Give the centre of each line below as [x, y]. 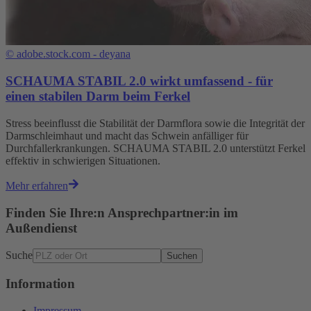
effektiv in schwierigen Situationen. [83, 160]
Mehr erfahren [37, 185]
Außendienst [41, 228]
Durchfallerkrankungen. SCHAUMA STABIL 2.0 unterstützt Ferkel [155, 148]
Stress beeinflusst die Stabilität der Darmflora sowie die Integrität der [155, 123]
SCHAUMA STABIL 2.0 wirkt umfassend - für [139, 81]
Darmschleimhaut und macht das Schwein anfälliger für [127, 135]
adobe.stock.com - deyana [74, 54]
